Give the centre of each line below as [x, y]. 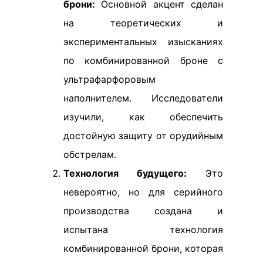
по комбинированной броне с [143, 61]
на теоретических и [143, 23]
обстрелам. [90, 155]
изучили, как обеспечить [143, 117]
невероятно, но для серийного [143, 192]
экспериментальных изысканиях [143, 42]
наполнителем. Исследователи [143, 98]
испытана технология [143, 230]
